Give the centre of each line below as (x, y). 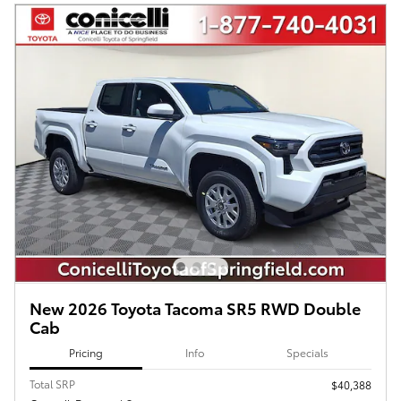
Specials (307, 353)
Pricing (86, 353)
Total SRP (52, 383)
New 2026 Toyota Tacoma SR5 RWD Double (195, 307)
